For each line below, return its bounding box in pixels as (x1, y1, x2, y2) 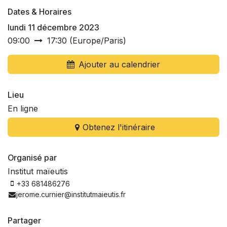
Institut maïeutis (8, 166, 68, 176)
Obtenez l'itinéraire (82, 122, 155, 132)
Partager (8, 215, 41, 225)
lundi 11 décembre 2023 (8, 22, 99, 32)
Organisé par (8, 152, 57, 163)
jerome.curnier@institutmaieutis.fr (16, 190, 126, 199)
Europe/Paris (72, 35, 123, 46)
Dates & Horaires (8, 6, 71, 17)
